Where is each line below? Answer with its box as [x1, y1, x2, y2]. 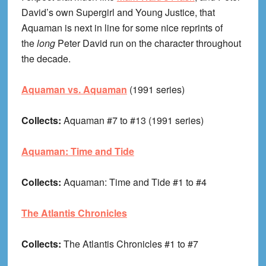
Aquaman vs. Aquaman [21, 82, 127, 96]
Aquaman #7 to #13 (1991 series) [63, 113, 204, 127]
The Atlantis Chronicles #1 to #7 [63, 236, 198, 251]
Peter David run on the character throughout [57, 36, 241, 50]
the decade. [21, 51, 71, 65]
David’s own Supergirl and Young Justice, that [21, 5, 215, 19]
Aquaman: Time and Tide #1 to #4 [63, 175, 207, 189]
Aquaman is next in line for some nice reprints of [21, 20, 223, 34]
